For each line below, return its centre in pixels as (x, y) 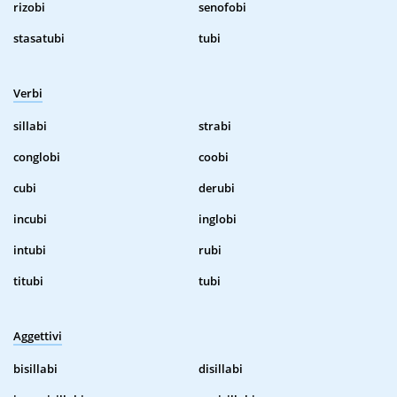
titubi (28, 281)
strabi (215, 126)
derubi (217, 188)
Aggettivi (38, 336)
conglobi (37, 157)
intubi (30, 250)
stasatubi (39, 39)
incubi (30, 219)
